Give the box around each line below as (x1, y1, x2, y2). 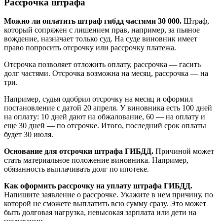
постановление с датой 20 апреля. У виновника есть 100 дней (4, 104, 212, 112)
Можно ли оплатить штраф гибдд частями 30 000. (4, 17, 182, 26)
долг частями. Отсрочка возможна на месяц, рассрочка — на (4, 69, 208, 78)
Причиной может (153, 147, 214, 156)
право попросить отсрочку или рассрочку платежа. (4, 43, 176, 52)
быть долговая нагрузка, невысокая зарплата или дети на (4, 208, 196, 217)
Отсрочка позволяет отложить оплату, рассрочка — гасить (4, 60, 201, 69)
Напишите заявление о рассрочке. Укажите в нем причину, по (4, 190, 213, 199)
